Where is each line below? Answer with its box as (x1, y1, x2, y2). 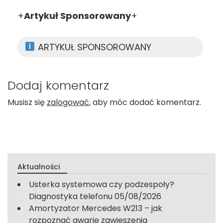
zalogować (47, 96, 89, 108)
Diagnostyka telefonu (29, 190, 112, 202)
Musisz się (7, 96, 47, 108)
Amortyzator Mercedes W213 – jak (29, 202, 162, 214)
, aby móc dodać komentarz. (89, 96, 201, 108)
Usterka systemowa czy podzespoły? (29, 178, 174, 190)
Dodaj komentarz (7, 77, 109, 94)
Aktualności (17, 161, 60, 172)
